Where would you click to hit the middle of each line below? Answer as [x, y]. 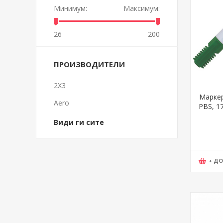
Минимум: [70, 8]
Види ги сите [79, 122]
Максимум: [142, 8]
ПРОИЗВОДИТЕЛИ [89, 64]
